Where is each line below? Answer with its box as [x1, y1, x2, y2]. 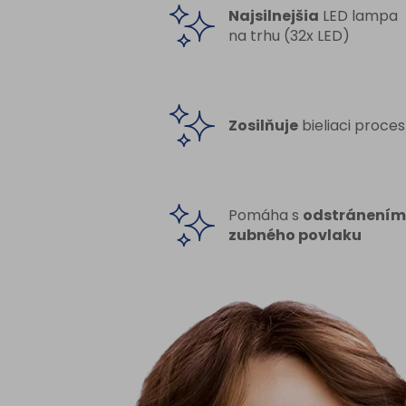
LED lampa [319, 5, 398, 26]
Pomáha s [228, 204, 303, 226]
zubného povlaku [228, 224, 362, 246]
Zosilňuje [228, 114, 298, 136]
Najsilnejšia [228, 5, 319, 26]
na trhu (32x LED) [228, 24, 350, 46]
